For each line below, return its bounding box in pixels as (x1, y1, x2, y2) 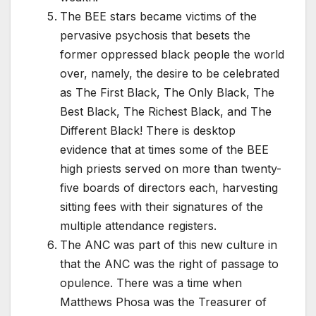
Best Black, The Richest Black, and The (60, 104, 272, 119)
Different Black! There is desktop (60, 123, 236, 138)
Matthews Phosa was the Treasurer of (60, 295, 267, 310)
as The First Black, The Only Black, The (60, 85, 274, 100)
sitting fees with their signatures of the (60, 200, 263, 214)
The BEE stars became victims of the (60, 9, 257, 24)
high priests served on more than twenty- (60, 162, 281, 176)
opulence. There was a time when (60, 276, 242, 291)
